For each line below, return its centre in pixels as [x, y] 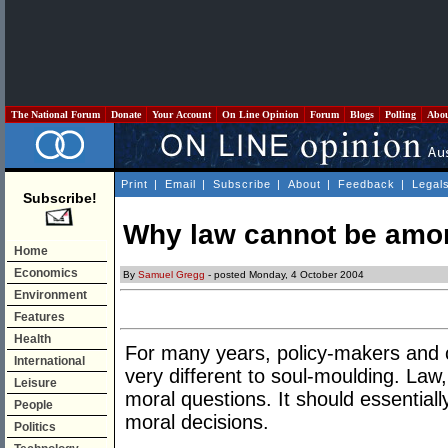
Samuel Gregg [171, 275]
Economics [46, 273]
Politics [35, 427]
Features [39, 317]
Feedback [366, 184]
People [33, 405]
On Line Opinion [260, 114]
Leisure [35, 383]
